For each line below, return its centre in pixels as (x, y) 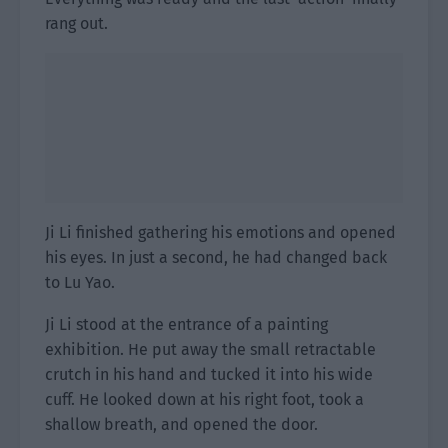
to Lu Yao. (80, 282)
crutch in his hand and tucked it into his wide (209, 374)
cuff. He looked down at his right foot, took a (204, 399)
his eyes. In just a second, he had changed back (216, 257)
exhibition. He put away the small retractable (210, 349)
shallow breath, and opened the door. (181, 424)
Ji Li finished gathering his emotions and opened (220, 232)
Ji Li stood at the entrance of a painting (186, 324)
